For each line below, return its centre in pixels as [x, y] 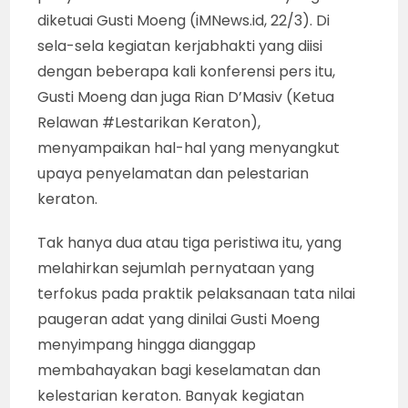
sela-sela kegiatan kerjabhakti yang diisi [180, 46]
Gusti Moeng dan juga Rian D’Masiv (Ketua [186, 97]
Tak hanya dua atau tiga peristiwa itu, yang [190, 243]
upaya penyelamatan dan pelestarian [173, 173]
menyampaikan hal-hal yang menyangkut [189, 148]
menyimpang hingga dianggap [147, 345]
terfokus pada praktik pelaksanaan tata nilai [197, 294]
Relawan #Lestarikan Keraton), [149, 122]
